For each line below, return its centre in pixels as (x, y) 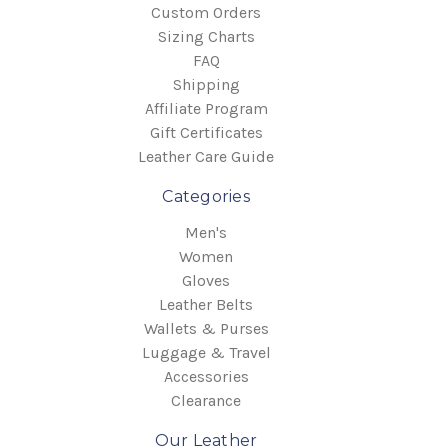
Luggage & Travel (206, 352)
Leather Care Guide (206, 156)
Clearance (206, 400)
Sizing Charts (206, 36)
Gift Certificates (206, 132)
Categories (206, 196)
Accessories (206, 376)
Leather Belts (206, 304)
